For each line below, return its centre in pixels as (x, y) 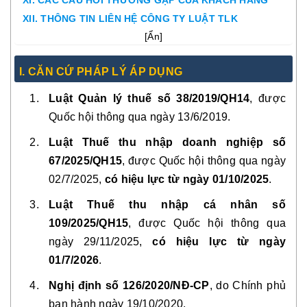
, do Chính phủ (247, 285)
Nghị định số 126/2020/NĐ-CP (129, 285)
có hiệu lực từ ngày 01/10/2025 (187, 179)
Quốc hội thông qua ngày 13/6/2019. (140, 117)
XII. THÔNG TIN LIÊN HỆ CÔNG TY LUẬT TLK (130, 18)
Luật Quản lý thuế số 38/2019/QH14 (149, 98)
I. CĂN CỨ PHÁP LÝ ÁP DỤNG (101, 72)
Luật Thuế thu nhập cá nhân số (167, 205)
